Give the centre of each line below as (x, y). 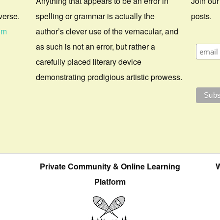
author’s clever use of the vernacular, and (107, 31)
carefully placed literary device (89, 62)
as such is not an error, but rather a (96, 47)
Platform (110, 182)
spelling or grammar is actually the (96, 16)
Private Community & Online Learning (110, 166)
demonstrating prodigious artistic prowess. (109, 77)
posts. (202, 16)
